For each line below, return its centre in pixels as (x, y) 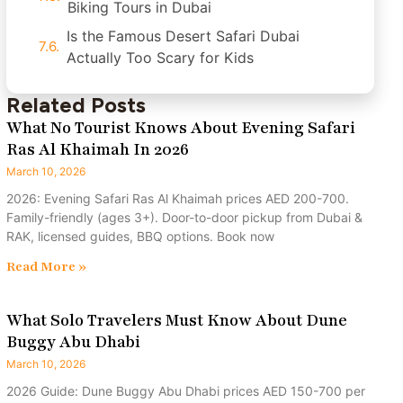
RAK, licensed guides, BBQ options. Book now (140, 236)
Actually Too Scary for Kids (160, 58)
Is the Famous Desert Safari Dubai (183, 36)
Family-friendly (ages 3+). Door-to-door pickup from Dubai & (184, 217)
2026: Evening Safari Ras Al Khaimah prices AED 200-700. (178, 198)
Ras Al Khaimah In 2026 (98, 149)
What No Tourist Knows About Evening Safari (181, 128)
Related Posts (76, 105)
